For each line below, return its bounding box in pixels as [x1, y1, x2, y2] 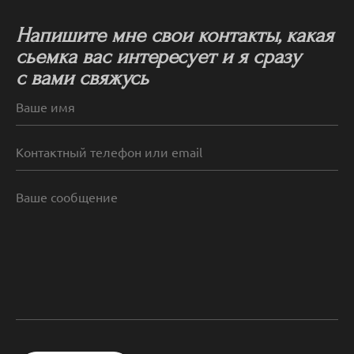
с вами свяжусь [16, 66, 149, 91]
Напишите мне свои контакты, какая [16, 23, 333, 48]
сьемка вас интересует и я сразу [16, 44, 301, 70]
